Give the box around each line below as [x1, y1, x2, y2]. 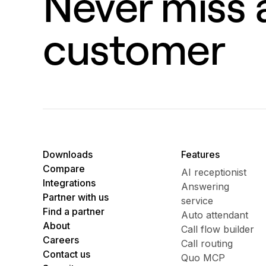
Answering [181, 180, 230, 193]
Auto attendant [181, 209, 249, 221]
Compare [43, 163, 85, 175]
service [181, 195, 214, 207]
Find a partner [43, 205, 104, 218]
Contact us [43, 248, 90, 261]
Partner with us [43, 191, 109, 204]
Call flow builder [181, 223, 255, 236]
